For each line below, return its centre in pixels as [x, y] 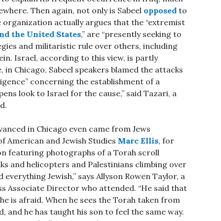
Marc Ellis [138, 141]
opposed [160, 11]
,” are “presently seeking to [131, 34]
